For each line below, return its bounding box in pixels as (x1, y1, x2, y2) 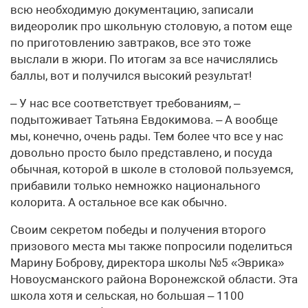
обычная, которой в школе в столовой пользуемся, (10, 162, 293, 177)
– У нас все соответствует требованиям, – (10, 96, 240, 111)
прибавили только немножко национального (10, 179, 261, 193)
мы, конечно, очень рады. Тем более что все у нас (10, 129, 283, 144)
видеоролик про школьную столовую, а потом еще (10, 19, 292, 34)
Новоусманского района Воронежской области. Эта (10, 272, 298, 287)
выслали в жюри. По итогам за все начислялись (10, 52, 278, 67)
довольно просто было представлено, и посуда (10, 146, 272, 160)
